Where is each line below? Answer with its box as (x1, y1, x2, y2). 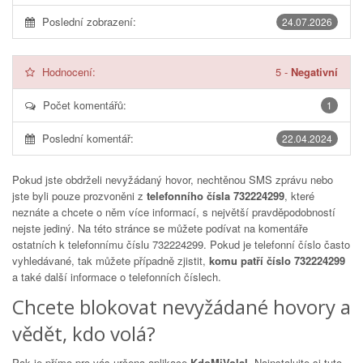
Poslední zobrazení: (42, 14, 136, 29)
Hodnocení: (42, 64, 96, 79)
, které (284, 188, 314, 203)
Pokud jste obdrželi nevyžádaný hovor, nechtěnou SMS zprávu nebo (12, 172, 333, 187)
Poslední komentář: (42, 130, 134, 146)
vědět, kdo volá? (12, 320, 156, 347)
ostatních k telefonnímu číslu (12, 237, 152, 252)
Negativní (291, 64, 338, 79)
